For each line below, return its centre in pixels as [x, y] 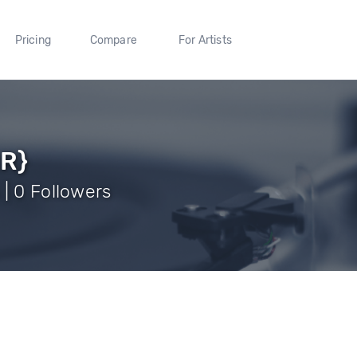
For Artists [205, 40]
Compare [114, 40]
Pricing [33, 40]
